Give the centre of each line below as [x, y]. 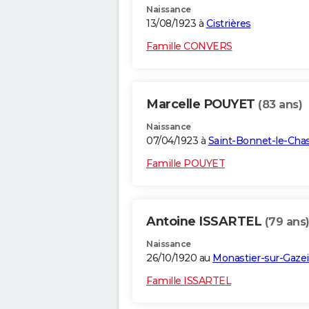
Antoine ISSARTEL [206, 222]
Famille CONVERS [189, 47]
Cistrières [228, 24]
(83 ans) [280, 105]
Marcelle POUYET [202, 104]
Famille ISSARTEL [189, 281]
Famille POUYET [186, 164]
